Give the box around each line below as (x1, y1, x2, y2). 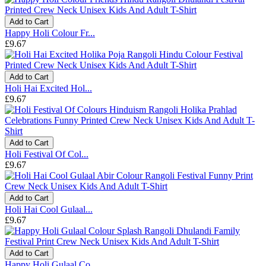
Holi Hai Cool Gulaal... (5, 204, 93, 214)
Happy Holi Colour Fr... (5, 27, 95, 38)
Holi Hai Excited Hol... (5, 83, 92, 93)
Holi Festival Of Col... (5, 148, 88, 159)
